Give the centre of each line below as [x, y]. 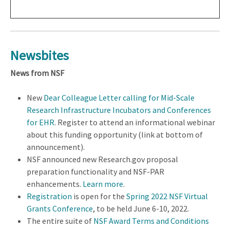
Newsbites [40, 55]
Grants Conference [60, 209]
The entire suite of [59, 221]
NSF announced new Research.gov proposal [102, 159]
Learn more [102, 184]
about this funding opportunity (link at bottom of [115, 135]
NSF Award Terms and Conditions [150, 221]
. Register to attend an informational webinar [135, 122]
